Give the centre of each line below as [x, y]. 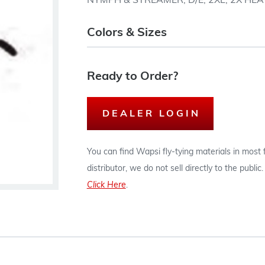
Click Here [106, 185]
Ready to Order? [132, 77]
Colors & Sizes [127, 33]
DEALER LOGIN [151, 114]
